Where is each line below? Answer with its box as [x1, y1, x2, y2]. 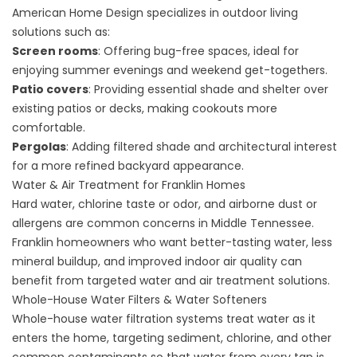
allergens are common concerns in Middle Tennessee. [12, 215, 314, 231]
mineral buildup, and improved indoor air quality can [12, 253, 302, 269]
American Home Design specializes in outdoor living [12, 5, 298, 21]
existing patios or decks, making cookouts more [12, 100, 277, 116]
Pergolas [12, 139, 66, 155]
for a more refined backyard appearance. [12, 158, 244, 174]
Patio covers [12, 81, 88, 97]
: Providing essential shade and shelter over [88, 81, 328, 97]
